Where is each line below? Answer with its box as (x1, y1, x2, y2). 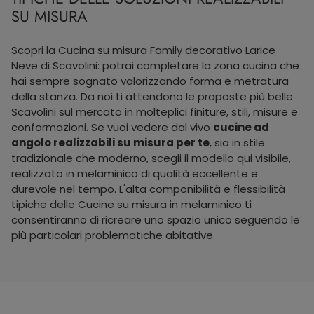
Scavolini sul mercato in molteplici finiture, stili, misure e (11, 104, 298, 119)
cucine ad (213, 119, 269, 135)
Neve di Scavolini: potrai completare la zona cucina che (11, 57, 299, 73)
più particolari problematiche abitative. (11, 227, 215, 243)
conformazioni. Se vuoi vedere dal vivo (11, 119, 213, 135)
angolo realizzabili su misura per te (11, 135, 210, 150)
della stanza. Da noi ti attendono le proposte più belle (11, 88, 293, 104)
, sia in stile (210, 135, 265, 150)
